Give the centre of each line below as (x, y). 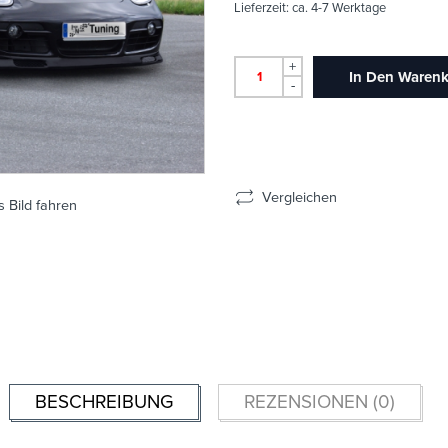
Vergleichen (295, 197)
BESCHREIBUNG (103, 402)
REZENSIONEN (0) (319, 402)
